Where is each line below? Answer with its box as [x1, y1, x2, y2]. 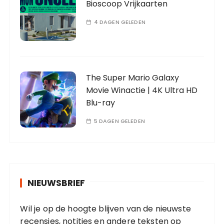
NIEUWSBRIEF [27, 177, 85, 189]
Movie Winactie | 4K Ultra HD [86, 84, 198, 96]
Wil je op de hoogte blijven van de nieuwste [20, 203, 191, 214]
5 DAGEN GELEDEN [93, 117, 145, 125]
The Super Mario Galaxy [86, 72, 179, 83]
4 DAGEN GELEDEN [93, 18, 145, 26]
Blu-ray [86, 97, 115, 108]
